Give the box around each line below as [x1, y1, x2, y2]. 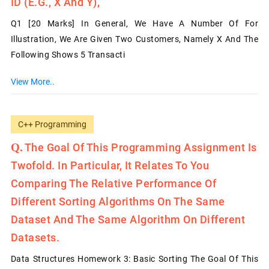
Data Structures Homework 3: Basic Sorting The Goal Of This [10, 253, 259, 264]
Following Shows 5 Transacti [10, 49, 125, 59]
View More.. [10, 76, 55, 86]
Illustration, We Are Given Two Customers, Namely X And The [10, 34, 259, 44]
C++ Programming [17, 119, 86, 129]
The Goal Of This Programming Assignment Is [24, 141, 257, 154]
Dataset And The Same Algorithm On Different [10, 213, 246, 226]
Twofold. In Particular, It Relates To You [10, 159, 210, 172]
